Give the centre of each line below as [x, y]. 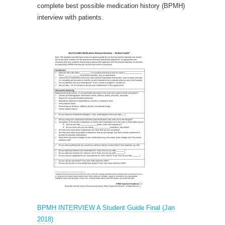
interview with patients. [70, 17]
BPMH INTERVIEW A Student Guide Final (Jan [106, 207]
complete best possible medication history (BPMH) [111, 6]
